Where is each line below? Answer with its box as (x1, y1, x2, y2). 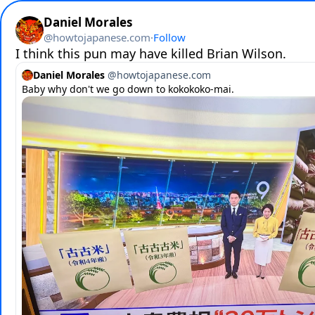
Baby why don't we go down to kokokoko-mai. (22, 82, 234, 96)
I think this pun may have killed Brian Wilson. (15, 45, 286, 62)
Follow (153, 30, 186, 44)
